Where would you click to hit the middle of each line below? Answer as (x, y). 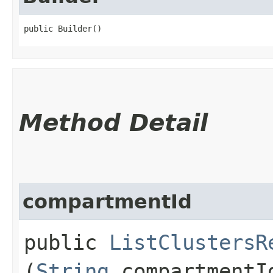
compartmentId (107, 201)
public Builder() (63, 28)
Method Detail (113, 122)
